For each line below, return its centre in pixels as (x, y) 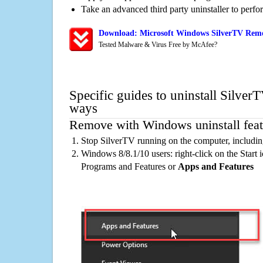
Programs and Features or (129, 166)
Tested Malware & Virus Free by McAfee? (158, 45)
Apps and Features (216, 166)
